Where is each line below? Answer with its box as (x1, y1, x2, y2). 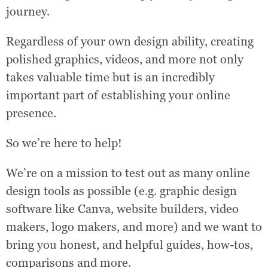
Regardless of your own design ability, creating (6, 33, 254, 49)
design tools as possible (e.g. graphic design (6, 183, 237, 199)
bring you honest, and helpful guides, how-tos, (6, 237, 253, 252)
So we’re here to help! (6, 135, 122, 151)
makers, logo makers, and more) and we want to (6, 219, 262, 234)
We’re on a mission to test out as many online (6, 165, 250, 181)
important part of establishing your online (6, 87, 230, 103)
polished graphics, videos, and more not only (6, 51, 243, 67)
